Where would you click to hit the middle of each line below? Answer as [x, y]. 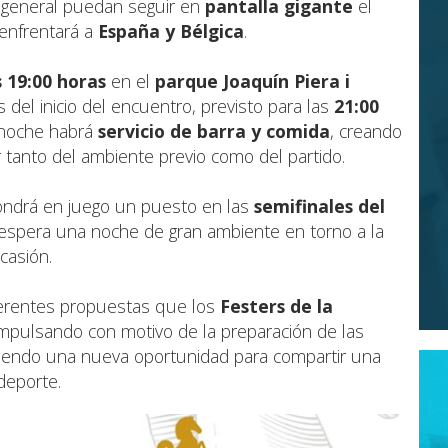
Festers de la [276, 306]
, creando [366, 131]
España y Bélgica [171, 31]
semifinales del [319, 206]
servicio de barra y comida [214, 131]
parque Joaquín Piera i [252, 81]
